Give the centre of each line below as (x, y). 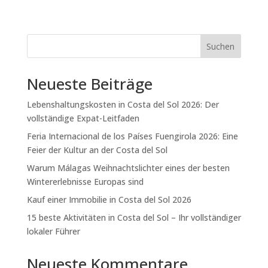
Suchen (221, 46)
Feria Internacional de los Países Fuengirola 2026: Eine (132, 136)
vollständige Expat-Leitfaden (83, 118)
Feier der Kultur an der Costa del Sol (97, 150)
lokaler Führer (53, 231)
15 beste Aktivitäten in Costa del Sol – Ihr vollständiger (134, 217)
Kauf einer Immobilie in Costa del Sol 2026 (109, 199)
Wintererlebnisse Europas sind (85, 181)
